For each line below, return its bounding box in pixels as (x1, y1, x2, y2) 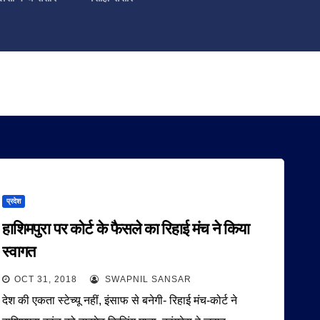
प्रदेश (6, 197, 21, 205)
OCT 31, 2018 (14, 274, 78, 284)
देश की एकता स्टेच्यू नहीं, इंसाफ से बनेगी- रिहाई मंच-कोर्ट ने (2, 294, 238, 306)
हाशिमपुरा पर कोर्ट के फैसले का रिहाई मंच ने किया (2, 219, 250, 239)
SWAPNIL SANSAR (102, 274, 192, 284)
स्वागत (2, 242, 35, 261)
